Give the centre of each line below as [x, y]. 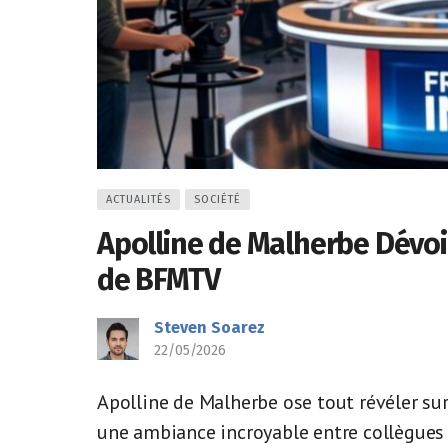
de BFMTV [158, 280]
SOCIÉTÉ [217, 199]
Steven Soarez [209, 327]
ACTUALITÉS [138, 199]
